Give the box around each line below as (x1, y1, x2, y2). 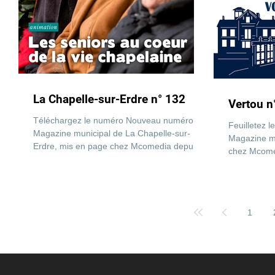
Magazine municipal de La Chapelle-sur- (33, 128, 190, 138)
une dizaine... (33, 154, 85, 164)
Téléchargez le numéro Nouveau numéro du (33, 115, 206, 125)
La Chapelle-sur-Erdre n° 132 (33, 92, 185, 106)
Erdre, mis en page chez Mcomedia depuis (33, 141, 199, 151)
